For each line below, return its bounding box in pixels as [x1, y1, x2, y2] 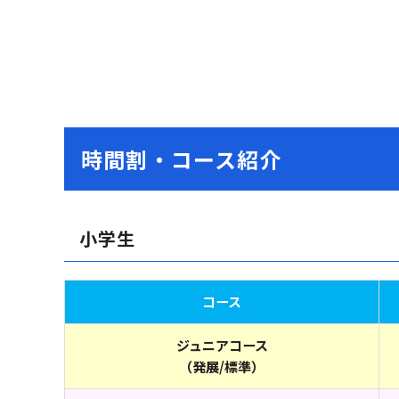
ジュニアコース [175, 335, 268, 354]
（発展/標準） [179, 356, 265, 376]
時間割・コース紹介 [81, 142, 282, 175]
